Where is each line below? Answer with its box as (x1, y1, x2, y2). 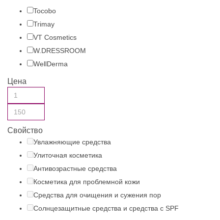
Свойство (7, 126, 43, 135)
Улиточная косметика (33, 151, 102, 159)
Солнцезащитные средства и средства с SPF (33, 204, 179, 212)
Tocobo (33, 7, 56, 15)
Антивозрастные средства (33, 165, 117, 172)
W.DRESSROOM (33, 47, 86, 55)
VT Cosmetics (33, 33, 77, 41)
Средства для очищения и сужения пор (33, 191, 161, 199)
